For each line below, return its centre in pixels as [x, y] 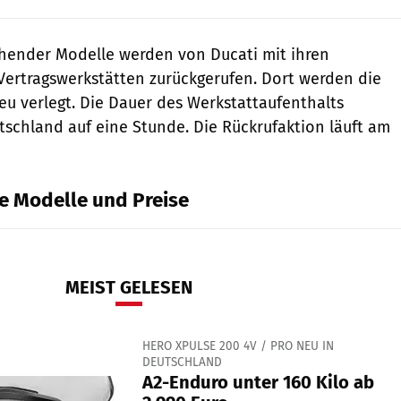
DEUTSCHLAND [182, 362]
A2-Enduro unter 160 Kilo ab [258, 382]
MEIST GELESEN [129, 287]
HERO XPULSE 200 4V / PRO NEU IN [238, 346]
